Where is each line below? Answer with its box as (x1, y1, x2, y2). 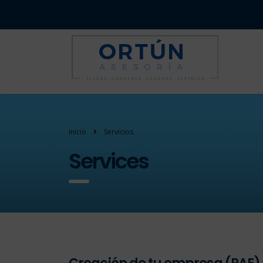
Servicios (104, 127, 133, 137)
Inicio (69, 127, 86, 137)
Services (69, 146, 149, 176)
